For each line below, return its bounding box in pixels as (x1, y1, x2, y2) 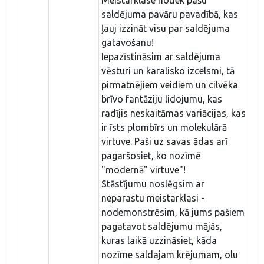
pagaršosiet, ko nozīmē (101, 150, 201, 161)
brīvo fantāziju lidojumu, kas (101, 93, 222, 104)
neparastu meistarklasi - (101, 192, 204, 203)
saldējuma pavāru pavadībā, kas (101, 8, 238, 19)
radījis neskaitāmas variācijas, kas (101, 107, 246, 118)
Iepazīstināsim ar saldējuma (101, 51, 220, 62)
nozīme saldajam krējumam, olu (101, 249, 238, 260)
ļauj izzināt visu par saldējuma (101, 22, 230, 34)
